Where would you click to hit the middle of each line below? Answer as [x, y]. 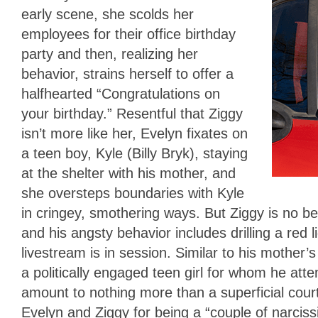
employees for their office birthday [128, 34]
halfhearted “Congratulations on [121, 93]
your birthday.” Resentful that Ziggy [132, 113]
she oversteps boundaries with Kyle [133, 193]
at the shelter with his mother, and [128, 173]
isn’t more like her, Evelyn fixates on [135, 133]
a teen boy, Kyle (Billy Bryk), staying [135, 153]
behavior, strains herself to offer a [127, 73]
